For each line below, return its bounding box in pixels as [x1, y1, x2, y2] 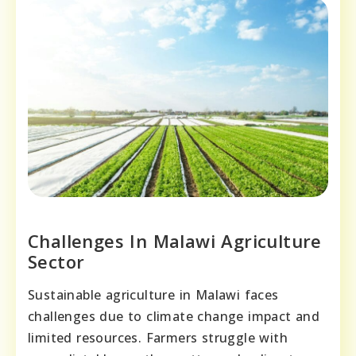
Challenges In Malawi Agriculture [28, 228, 322, 253]
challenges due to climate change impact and [28, 307, 320, 325]
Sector [28, 249, 85, 273]
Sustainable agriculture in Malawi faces [28, 285, 279, 304]
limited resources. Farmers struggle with [28, 328, 288, 346]
